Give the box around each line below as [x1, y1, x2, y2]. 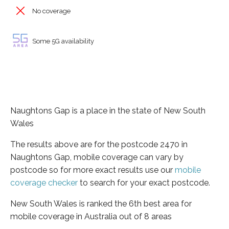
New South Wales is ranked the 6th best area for [10, 198, 192, 209]
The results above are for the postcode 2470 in [10, 139, 188, 149]
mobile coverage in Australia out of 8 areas [10, 211, 172, 221]
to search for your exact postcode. [78, 177, 210, 188]
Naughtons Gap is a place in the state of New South [10, 105, 205, 116]
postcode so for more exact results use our [10, 165, 175, 175]
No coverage [31, 7, 71, 15]
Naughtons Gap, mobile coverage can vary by [10, 152, 184, 162]
